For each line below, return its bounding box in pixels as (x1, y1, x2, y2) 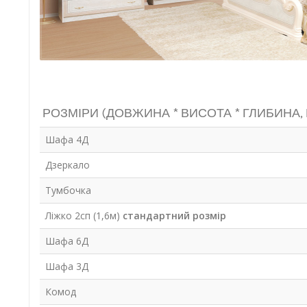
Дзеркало (45, 158, 90, 172)
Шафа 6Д (45, 234, 88, 248)
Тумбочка (45, 184, 91, 197)
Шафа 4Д (45, 133, 88, 147)
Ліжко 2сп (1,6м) (45, 209, 123, 223)
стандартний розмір (122, 209, 226, 223)
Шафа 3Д (45, 260, 88, 273)
